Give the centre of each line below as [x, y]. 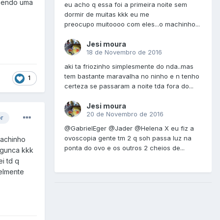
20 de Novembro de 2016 [125, 114]
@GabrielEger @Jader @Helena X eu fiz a [129, 128]
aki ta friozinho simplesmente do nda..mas [129, 67]
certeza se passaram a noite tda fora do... [129, 86]
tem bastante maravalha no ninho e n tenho [132, 76]
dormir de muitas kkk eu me [107, 14]
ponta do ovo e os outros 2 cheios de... [124, 148]
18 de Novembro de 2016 [124, 52]
